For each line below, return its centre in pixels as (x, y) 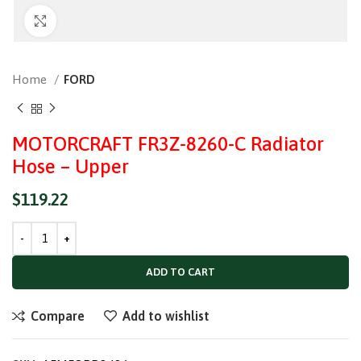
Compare (58, 315)
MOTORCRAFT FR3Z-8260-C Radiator (168, 143)
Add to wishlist (166, 315)
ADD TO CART (180, 272)
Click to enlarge (96, 21)
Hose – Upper (71, 166)
